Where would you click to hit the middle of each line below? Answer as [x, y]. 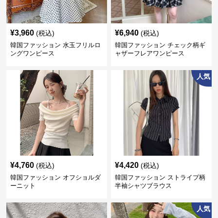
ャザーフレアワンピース [149, 53]
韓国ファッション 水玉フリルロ [56, 45]
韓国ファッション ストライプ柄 [160, 177]
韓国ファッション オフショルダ [56, 177]
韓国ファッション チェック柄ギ [160, 45]
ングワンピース [33, 53]
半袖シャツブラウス [143, 185]
